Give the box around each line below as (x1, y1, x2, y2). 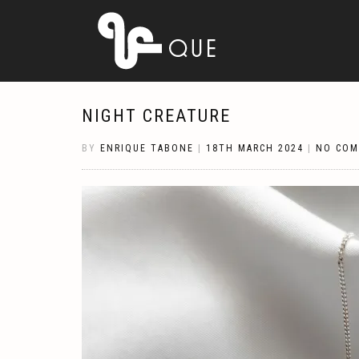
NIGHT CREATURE (82, 106, 231, 126)
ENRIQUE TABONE (100, 143, 194, 154)
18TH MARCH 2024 (206, 143, 304, 154)
